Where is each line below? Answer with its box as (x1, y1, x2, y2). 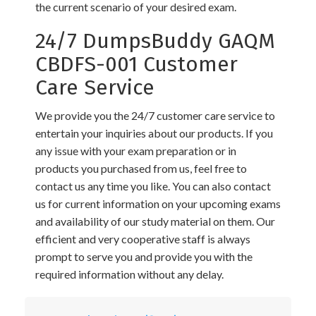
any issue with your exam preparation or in (35, 144, 236, 157)
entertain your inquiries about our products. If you (35, 126, 273, 140)
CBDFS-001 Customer (35, 51, 238, 77)
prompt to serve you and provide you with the (35, 250, 253, 263)
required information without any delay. (35, 267, 224, 281)
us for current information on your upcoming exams (35, 197, 281, 210)
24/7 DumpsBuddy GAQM (35, 28, 275, 54)
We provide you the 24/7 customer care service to (35, 109, 275, 122)
